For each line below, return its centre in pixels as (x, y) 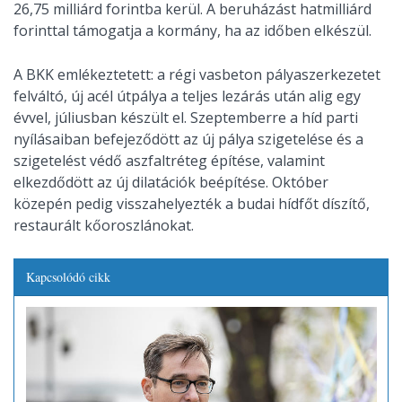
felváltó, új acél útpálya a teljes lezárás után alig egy (187, 96)
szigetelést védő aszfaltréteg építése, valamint (169, 160)
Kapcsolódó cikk (68, 276)
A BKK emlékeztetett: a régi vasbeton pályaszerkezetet (197, 74)
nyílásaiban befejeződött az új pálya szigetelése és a (188, 139)
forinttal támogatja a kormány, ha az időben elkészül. (192, 30)
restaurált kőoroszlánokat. (104, 225)
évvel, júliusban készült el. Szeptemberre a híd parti (186, 117)
